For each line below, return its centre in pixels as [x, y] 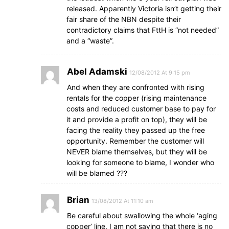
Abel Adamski [97, 72]
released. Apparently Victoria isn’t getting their [144, 8]
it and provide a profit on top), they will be [137, 119]
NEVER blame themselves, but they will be [137, 152]
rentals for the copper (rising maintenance [136, 98]
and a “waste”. [90, 41]
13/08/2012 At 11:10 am [122, 201]
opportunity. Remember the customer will [135, 141]
